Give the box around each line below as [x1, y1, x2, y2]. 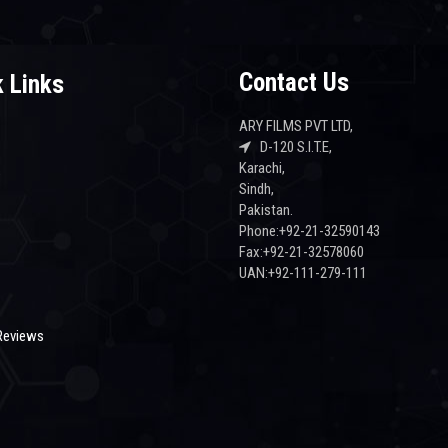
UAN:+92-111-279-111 [239, 264, 367, 283]
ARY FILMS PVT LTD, [239, 117, 353, 136]
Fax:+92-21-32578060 [239, 243, 364, 262]
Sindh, [239, 180, 274, 199]
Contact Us [239, 68, 349, 98]
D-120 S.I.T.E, [251, 138, 332, 157]
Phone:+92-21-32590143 [239, 222, 380, 241]
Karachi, [239, 159, 285, 178]
